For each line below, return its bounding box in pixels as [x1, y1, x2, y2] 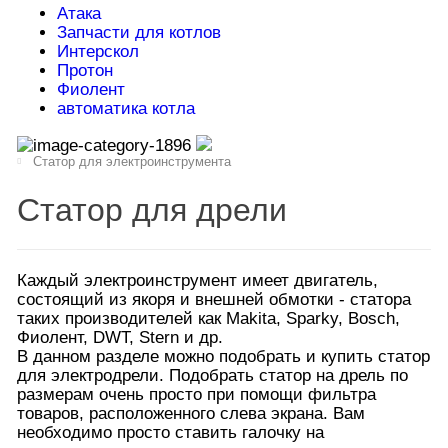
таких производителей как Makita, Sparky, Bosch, [16, 308, 400, 328]
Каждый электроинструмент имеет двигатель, [16, 270, 378, 290]
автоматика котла [56, 99, 195, 119]
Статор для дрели [16, 191, 287, 228]
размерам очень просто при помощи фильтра [16, 384, 376, 404]
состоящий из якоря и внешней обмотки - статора [16, 289, 411, 309]
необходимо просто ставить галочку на [16, 422, 324, 442]
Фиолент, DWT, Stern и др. [16, 327, 223, 347]
